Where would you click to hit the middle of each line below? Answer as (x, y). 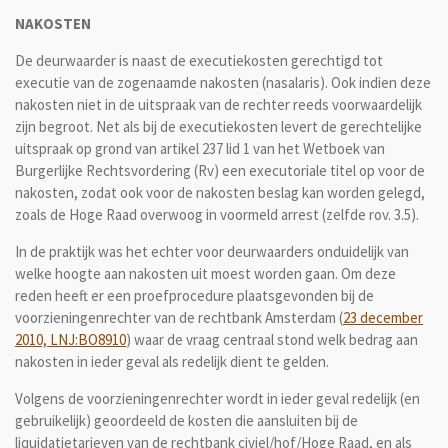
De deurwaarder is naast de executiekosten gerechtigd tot (199, 60)
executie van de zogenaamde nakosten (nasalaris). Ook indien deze (223, 82)
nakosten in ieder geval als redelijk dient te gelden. (172, 361)
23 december (383, 317)
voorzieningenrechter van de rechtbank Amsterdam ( (179, 317)
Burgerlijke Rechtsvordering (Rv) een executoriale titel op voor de (220, 170)
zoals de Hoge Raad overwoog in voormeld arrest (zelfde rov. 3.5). (217, 214)
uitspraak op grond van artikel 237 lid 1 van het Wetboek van (200, 148)
